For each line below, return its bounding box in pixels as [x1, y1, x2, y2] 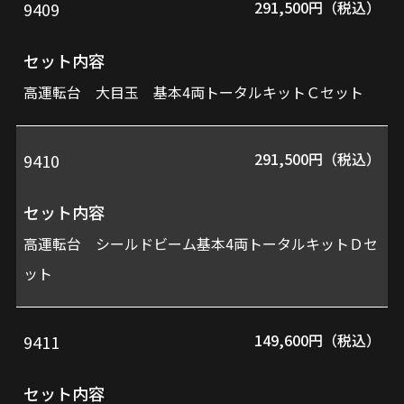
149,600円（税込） [253, 328, 381, 351]
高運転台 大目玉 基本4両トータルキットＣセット [23, 80, 364, 103]
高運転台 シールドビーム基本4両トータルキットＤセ [23, 232, 379, 254]
